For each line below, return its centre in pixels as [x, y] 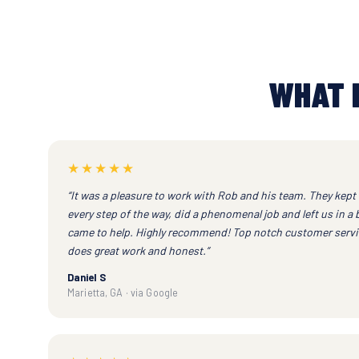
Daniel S [87, 277]
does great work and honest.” [138, 250]
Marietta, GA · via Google [123, 292]
